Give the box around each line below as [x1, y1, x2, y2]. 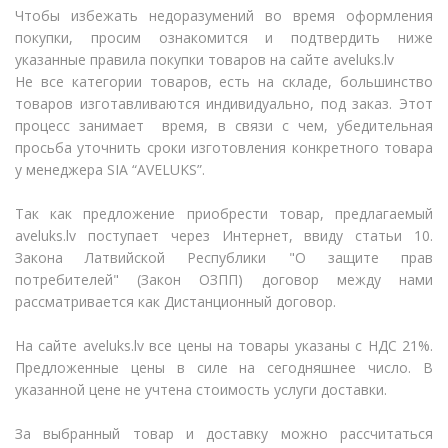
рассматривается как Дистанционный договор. [15, 291, 336, 311]
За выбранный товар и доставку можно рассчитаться [15, 423, 433, 443]
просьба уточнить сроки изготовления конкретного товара [15, 137, 433, 157]
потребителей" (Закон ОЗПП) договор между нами [15, 269, 433, 289]
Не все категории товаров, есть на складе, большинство [15, 71, 433, 91]
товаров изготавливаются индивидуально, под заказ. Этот [15, 93, 433, 113]
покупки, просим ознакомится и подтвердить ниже [15, 27, 433, 47]
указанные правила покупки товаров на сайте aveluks [15, 49, 381, 69]
